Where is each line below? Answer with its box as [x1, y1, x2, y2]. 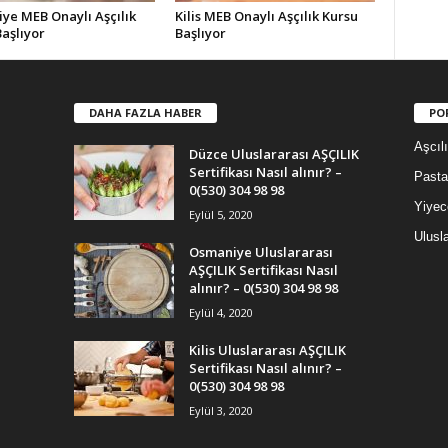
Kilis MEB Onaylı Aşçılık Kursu [174, 7, 358, 25]
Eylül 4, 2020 [188, 304, 253, 320]
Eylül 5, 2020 [188, 206, 253, 222]
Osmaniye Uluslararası [188, 242, 333, 261]
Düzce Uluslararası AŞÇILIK [188, 144, 359, 163]
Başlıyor [174, 24, 226, 42]
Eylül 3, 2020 [188, 402, 253, 418]
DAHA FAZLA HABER [88, 104, 202, 120]
